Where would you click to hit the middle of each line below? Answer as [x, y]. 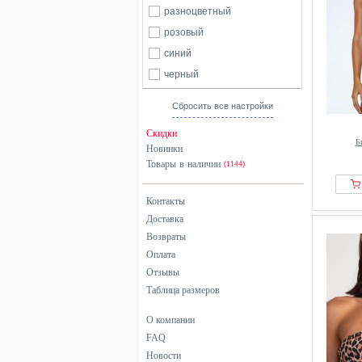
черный [181, 74]
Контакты [166, 201]
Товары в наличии [185, 164]
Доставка [165, 219]
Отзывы [163, 272]
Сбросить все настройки [222, 106]
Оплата [161, 255]
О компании [170, 320]
